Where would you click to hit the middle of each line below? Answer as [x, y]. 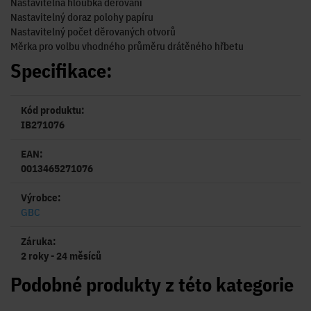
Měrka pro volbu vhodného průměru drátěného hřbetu [127, 47]
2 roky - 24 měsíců [61, 256]
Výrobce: [41, 198]
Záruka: [39, 242]
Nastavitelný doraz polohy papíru [82, 17]
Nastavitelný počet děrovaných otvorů [93, 32]
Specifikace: [61, 71]
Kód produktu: [53, 110]
